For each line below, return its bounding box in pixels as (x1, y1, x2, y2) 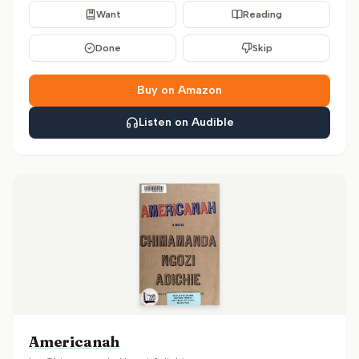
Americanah (29, 333, 120, 351)
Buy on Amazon (137, 83, 222, 97)
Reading (242, 9, 282, 20)
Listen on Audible (138, 115, 234, 129)
